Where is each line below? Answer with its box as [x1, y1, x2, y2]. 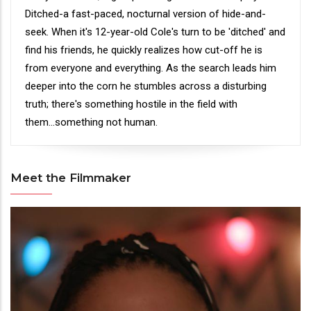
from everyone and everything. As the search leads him [25, 62, 276, 74]
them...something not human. [25, 116, 158, 128]
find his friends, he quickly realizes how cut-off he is [25, 44, 262, 56]
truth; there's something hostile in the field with [25, 98, 237, 110]
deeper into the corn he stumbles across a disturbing [25, 80, 267, 92]
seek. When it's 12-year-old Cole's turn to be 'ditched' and [25, 26, 285, 38]
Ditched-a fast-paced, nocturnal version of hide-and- [25, 8, 266, 20]
